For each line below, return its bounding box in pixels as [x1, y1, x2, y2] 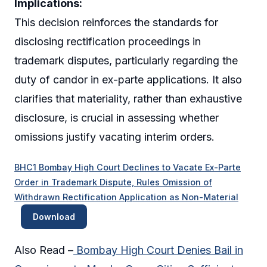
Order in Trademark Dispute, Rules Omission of [14, 176, 212, 187]
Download [32, 211, 75, 222]
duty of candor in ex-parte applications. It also [14, 73, 242, 86]
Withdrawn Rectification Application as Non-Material [14, 191, 238, 202]
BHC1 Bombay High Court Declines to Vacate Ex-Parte [14, 162, 241, 172]
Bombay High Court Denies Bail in [73, 243, 243, 256]
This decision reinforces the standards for [14, 16, 218, 29]
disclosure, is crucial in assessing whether [14, 111, 219, 125]
